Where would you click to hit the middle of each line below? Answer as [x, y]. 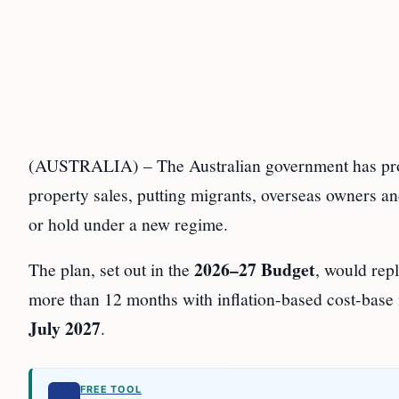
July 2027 [65, 329]
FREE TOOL [111, 390]
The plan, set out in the [111, 269]
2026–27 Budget [255, 270]
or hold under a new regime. [128, 224]
